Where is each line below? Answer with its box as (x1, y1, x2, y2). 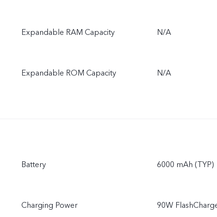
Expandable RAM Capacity (21, 27, 115, 38)
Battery (21, 159, 46, 170)
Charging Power (21, 200, 77, 211)
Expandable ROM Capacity (21, 68, 116, 78)
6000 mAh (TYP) (157, 159, 214, 170)
